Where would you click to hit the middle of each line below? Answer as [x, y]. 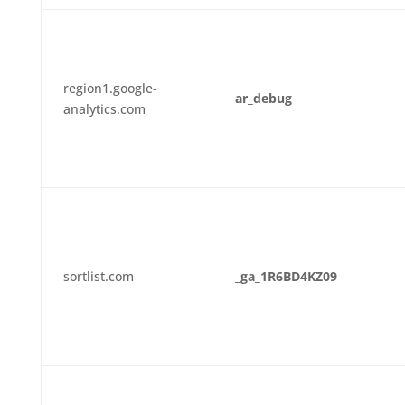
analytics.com [104, 109]
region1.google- [110, 88]
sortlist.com [98, 276]
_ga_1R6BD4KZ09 [286, 276]
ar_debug [263, 98]
